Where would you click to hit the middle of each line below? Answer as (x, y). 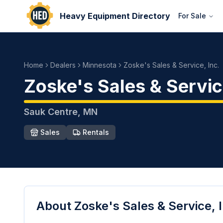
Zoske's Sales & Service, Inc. (171, 65)
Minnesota (100, 65)
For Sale (192, 16)
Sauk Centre (51, 112)
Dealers (63, 65)
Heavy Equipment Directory (115, 16)
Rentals (96, 132)
